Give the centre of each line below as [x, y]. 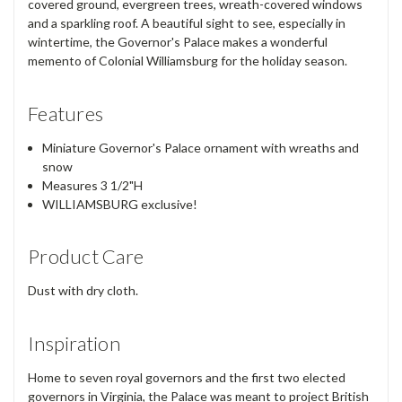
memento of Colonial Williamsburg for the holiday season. [189, 60]
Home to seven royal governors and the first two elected [187, 378]
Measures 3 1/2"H [93, 185]
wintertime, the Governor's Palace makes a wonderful [178, 41]
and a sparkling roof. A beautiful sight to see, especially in [187, 22]
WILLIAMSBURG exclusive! [120, 204]
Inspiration [74, 344]
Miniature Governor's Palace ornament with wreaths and [201, 147]
